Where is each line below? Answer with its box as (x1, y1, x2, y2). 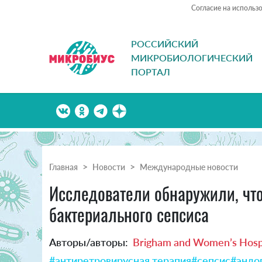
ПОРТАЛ (131, 66, 170, 78)
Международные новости (140, 162, 238, 173)
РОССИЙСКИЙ (131, 38, 198, 50)
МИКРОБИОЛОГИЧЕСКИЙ (131, 52, 253, 64)
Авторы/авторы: (49, 236, 128, 249)
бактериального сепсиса (49, 201, 209, 228)
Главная (49, 162, 78, 173)
